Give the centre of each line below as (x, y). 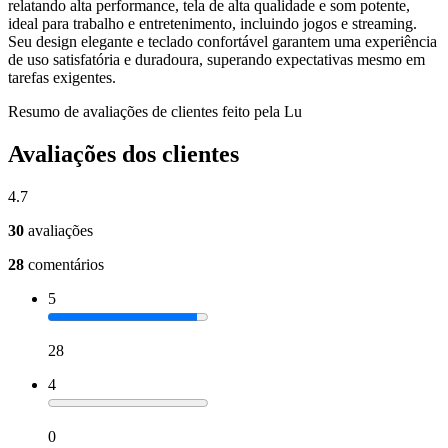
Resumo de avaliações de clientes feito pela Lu (155, 112)
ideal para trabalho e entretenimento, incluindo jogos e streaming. (212, 24)
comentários (66, 265)
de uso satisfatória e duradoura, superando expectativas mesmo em (216, 60)
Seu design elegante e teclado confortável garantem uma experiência (222, 42)
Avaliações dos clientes (123, 154)
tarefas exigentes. (62, 78)
